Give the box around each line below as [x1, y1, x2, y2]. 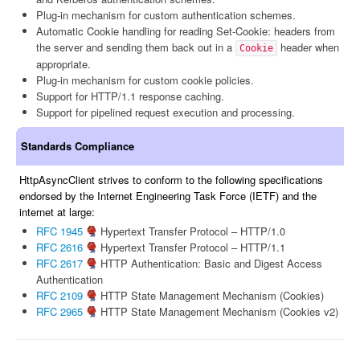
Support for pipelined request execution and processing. [36, 104, 295, 120]
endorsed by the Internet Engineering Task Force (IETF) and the [19, 188, 317, 203]
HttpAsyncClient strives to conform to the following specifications [19, 172, 323, 187]
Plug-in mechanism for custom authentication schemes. [36, 7, 296, 22]
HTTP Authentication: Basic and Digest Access [97, 256, 322, 271]
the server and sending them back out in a [36, 39, 235, 55]
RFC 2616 [36, 239, 83, 255]
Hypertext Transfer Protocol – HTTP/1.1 [97, 239, 285, 255]
